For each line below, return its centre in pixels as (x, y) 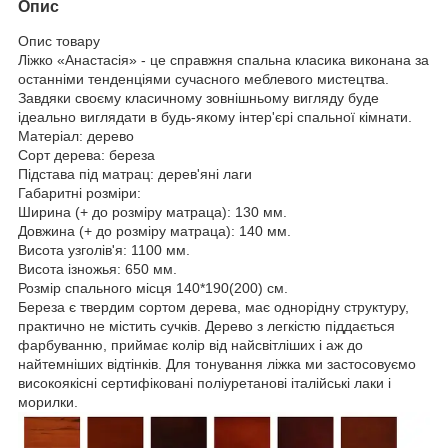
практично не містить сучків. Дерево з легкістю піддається (206, 325)
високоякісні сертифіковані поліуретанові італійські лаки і (204, 382)
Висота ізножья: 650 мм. (97, 268)
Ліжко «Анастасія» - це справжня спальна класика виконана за (223, 59)
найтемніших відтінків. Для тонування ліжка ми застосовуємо (217, 363)
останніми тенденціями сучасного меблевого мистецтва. (203, 78)
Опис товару (59, 40)
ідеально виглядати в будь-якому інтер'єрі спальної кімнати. (215, 116)
